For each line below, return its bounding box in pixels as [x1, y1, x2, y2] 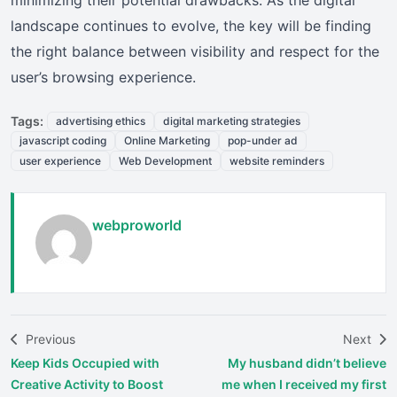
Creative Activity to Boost [11, 376, 163, 392]
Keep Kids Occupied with [11, 354, 160, 370]
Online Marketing [124, 134, 210, 148]
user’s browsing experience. [11, 67, 196, 86]
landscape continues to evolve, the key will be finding [11, 16, 371, 35]
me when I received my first [222, 376, 386, 392]
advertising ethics [56, 113, 145, 128]
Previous [22, 331, 75, 346]
